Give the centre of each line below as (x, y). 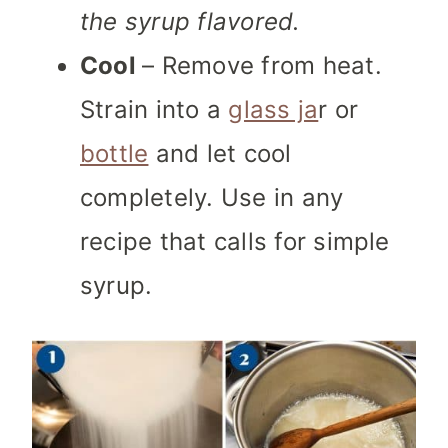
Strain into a (154, 110)
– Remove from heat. (262, 66)
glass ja (273, 110)
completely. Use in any (212, 198)
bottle (114, 154)
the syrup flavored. (190, 22)
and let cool (220, 154)
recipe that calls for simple (235, 242)
